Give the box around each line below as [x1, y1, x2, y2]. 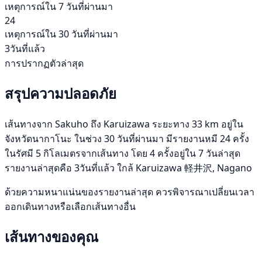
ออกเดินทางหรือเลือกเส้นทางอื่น [5, 199, 136, 213]
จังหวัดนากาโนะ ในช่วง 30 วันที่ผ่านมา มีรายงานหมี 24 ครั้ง [5, 132, 249, 145]
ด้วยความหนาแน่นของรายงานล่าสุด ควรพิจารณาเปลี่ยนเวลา [5, 185, 254, 198]
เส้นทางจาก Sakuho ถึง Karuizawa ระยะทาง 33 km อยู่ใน [5, 117, 243, 130]
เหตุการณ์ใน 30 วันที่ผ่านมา [5, 27, 118, 40]
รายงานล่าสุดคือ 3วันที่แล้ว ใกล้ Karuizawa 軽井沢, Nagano [5, 161, 252, 174]
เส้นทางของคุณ [5, 226, 98, 246]
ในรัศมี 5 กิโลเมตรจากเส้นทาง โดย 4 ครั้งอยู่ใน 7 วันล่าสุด [5, 146, 240, 160]
